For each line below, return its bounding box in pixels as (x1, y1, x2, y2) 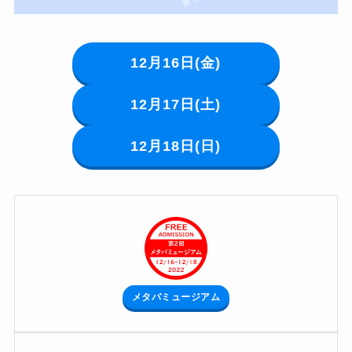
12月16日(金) (130, 55, 222, 71)
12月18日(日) (130, 137, 222, 154)
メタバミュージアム (131, 291, 221, 303)
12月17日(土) (130, 97, 222, 113)
